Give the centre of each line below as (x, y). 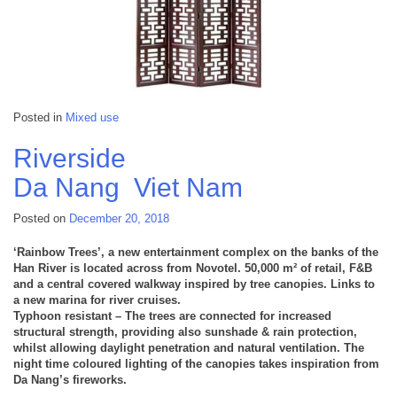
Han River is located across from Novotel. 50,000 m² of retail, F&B (193, 268)
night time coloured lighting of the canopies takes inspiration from (196, 363)
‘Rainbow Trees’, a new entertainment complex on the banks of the (196, 252)
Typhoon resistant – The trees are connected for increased (172, 315)
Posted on (41, 219)
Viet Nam (188, 188)
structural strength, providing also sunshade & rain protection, (185, 331)
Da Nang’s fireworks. (70, 379)
